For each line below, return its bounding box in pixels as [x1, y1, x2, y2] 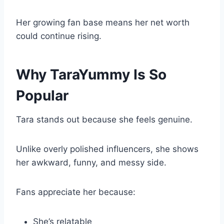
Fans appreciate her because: [16, 187, 135, 197]
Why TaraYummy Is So [16, 66, 166, 83]
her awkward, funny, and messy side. [16, 157, 166, 168]
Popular [16, 87, 68, 104]
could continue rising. [16, 31, 101, 41]
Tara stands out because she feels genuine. [16, 114, 192, 125]
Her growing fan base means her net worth [16, 17, 189, 28]
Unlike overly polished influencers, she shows [16, 144, 198, 154]
